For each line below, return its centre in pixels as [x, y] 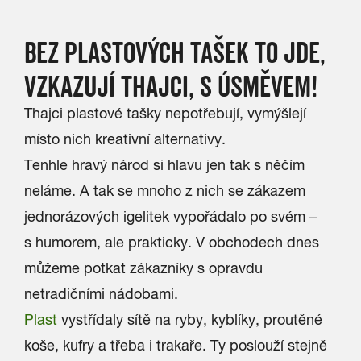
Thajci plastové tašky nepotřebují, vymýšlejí [165, 113]
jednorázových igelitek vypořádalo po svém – [171, 216]
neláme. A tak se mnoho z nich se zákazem [165, 191]
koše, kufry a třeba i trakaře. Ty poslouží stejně [176, 345]
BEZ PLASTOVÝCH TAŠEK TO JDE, [175, 52]
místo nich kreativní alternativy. [125, 139]
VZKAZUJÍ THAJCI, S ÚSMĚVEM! [171, 86]
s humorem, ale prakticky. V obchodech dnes [172, 242]
